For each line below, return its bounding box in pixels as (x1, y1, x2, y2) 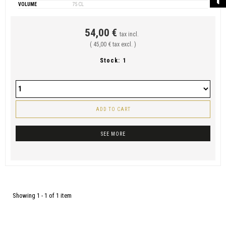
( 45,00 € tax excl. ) (90, 41, 136, 48)
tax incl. (120, 31, 139, 38)
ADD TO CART (95, 106, 131, 112)
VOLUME (18, 2, 37, 7)
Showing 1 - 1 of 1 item (13, 191, 72, 199)
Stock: (99, 56, 120, 64)
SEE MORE (100, 131, 126, 137)
